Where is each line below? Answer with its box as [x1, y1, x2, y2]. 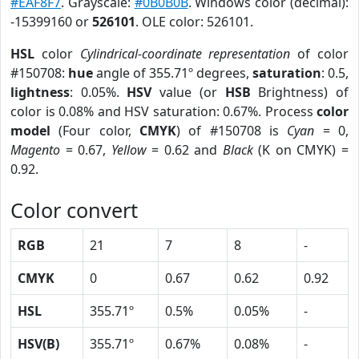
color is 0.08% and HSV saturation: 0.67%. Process [10, 103, 317, 120]
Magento [10, 141, 60, 159]
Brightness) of [250, 83, 349, 101]
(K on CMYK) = [252, 141, 349, 159]
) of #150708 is [176, 122, 288, 139]
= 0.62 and [146, 141, 223, 159]
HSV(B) [18, 335, 59, 353]
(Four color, [50, 122, 139, 139]
